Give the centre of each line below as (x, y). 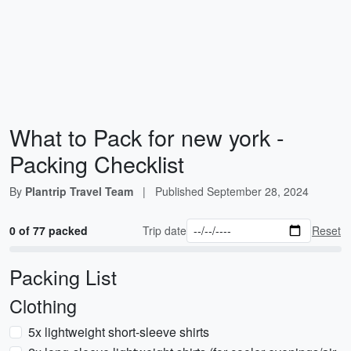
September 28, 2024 (258, 191)
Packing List (63, 277)
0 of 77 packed (49, 230)
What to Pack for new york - (147, 137)
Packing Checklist (97, 163)
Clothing (43, 306)
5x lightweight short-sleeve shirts (119, 332)
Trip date (165, 230)
